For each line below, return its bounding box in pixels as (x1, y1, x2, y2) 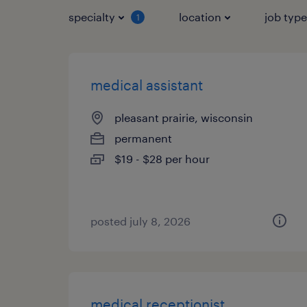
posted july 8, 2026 (90, 214, 191, 228)
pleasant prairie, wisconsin (114, 111, 253, 124)
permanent (114, 132, 172, 145)
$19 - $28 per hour (114, 152, 210, 165)
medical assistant (90, 77, 203, 93)
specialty (69, 10, 115, 23)
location (179, 10, 221, 23)
